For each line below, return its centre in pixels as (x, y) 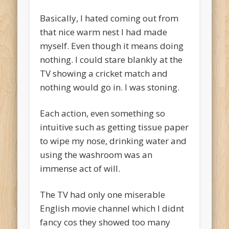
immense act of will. (80, 169)
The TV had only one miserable (103, 195)
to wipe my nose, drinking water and (113, 141)
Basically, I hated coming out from (109, 18)
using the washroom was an (96, 155)
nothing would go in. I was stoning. (110, 87)
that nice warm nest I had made (104, 32)
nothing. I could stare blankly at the (111, 60)
